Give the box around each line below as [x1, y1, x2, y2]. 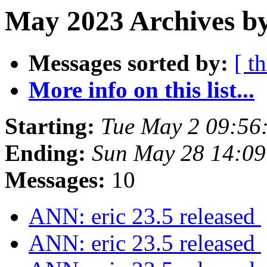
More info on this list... [29, 77, 254, 103]
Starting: [5, 113, 95, 139]
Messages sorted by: [29, 50, 228, 76]
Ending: [5, 140, 86, 166]
